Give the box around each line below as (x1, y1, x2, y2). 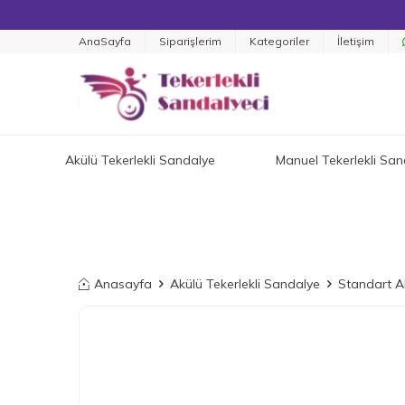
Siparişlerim (159, 34, 221, 48)
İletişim (337, 34, 374, 48)
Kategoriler (250, 34, 309, 48)
